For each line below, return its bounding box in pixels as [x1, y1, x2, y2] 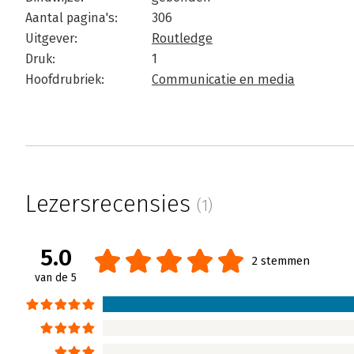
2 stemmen [252, 254, 310, 269]
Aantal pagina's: [25, 10, 118, 25]
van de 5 [35, 271, 77, 285]
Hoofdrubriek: [25, 72, 104, 87]
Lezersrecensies [25, 190, 197, 218]
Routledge [152, 31, 213, 46]
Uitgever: [25, 31, 77, 46]
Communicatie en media [152, 72, 295, 87]
